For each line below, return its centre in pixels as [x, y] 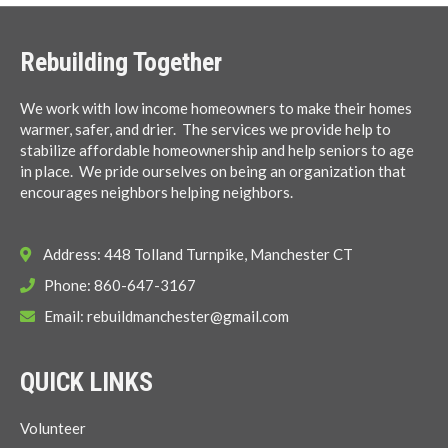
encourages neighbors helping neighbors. [156, 191]
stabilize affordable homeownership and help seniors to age [217, 149]
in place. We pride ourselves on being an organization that [213, 170]
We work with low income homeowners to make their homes [216, 107]
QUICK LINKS [86, 381]
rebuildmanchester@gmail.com [188, 315]
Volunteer [53, 427]
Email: [61, 315]
